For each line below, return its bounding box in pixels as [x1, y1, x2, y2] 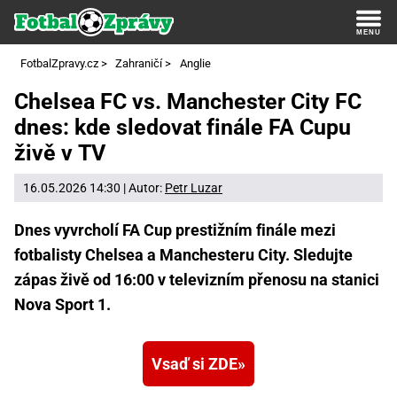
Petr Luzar [165, 180, 222, 195]
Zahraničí [115, 57, 162, 70]
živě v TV [14, 140, 105, 167]
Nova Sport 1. [14, 294, 111, 314]
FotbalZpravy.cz [19, 57, 98, 70]
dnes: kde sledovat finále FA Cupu [14, 114, 351, 141]
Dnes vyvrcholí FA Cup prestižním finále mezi [14, 220, 336, 239]
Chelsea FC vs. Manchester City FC [14, 89, 362, 115]
